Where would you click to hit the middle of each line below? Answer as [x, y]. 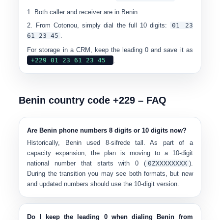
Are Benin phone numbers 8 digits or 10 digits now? [107, 130]
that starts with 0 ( [113, 163]
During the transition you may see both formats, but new [110, 174]
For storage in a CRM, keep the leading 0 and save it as [110, 50]
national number [52, 163]
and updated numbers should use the [80, 184]
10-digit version [156, 184]
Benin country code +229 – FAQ [93, 100]
